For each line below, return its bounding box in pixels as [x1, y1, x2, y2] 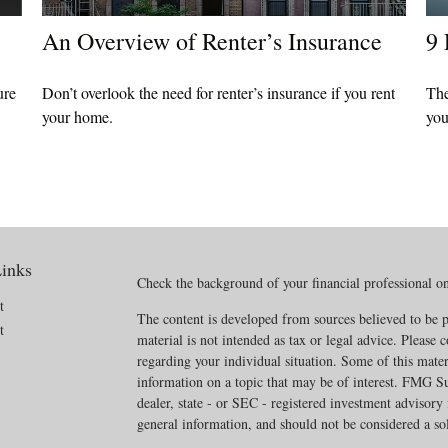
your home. [42, 106, 114, 128]
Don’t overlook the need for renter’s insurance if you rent [42, 82, 396, 104]
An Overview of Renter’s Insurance [42, 25, 383, 58]
